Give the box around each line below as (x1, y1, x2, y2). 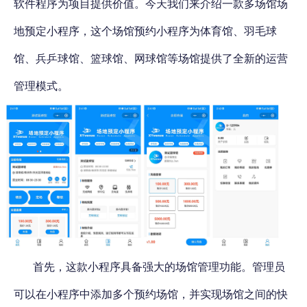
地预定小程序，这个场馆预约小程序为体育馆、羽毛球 (14, 24, 277, 38)
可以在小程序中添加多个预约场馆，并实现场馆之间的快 (14, 286, 288, 301)
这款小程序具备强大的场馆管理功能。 (66, 259, 252, 273)
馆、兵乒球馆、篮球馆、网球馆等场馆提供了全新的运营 (14, 51, 288, 65)
